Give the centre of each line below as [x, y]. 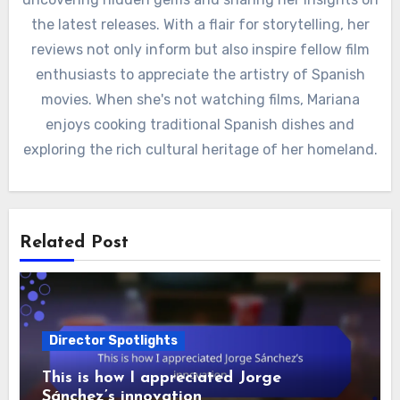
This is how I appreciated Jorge [162, 378]
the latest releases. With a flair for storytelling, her [200, 25]
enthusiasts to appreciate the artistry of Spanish [200, 75]
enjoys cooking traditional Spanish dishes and [200, 125]
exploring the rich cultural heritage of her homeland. [200, 150]
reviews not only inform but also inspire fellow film [200, 50]
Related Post [75, 242]
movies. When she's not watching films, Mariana [200, 100]
